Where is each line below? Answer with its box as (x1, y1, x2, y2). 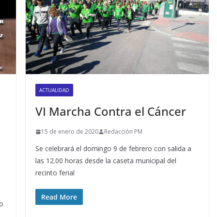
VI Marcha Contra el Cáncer (35, 103, 186, 120)
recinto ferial (35, 168, 75, 178)
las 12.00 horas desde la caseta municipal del (35, 156, 176, 166)
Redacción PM (104, 127, 142, 136)
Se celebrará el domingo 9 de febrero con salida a (35, 144, 191, 154)
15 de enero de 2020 (41, 127, 98, 136)
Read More (41, 192, 77, 202)
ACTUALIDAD (39, 87, 69, 94)
